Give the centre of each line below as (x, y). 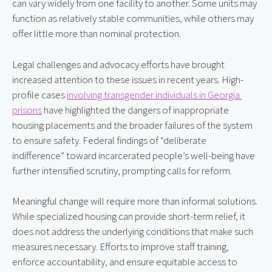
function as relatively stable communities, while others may (133, 19)
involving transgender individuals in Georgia (153, 94)
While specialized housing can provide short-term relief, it (129, 216)
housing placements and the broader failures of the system (132, 125)
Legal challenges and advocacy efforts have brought (118, 64)
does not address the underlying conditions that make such (133, 232)
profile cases (39, 94)
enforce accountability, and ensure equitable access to (125, 262)
